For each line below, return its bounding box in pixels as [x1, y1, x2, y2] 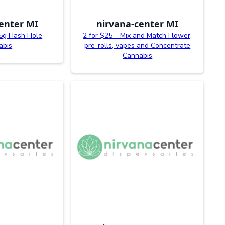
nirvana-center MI [96, 18, 179, 30]
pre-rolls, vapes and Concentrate [84, 41, 191, 51]
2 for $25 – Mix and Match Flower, [83, 31, 192, 41]
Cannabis [123, 51, 153, 61]
